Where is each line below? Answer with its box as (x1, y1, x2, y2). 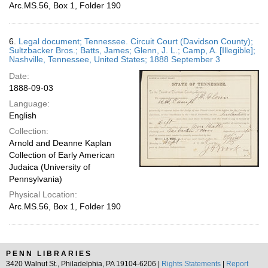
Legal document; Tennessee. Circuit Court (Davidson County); (19, 36, 253, 46)
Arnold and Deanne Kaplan (9, 138, 111, 148)
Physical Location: (9, 190, 77, 199)
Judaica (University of (9, 162, 90, 172)
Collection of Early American (9, 150, 115, 160)
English (9, 111, 36, 120)
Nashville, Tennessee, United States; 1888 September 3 (9, 54, 220, 64)
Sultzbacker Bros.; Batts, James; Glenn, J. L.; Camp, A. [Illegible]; (9, 45, 255, 55)
